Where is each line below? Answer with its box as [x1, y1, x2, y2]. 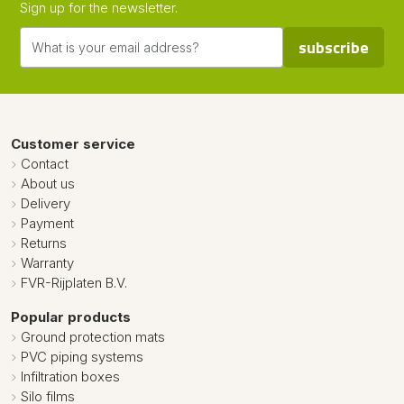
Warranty [21, 254, 74, 271]
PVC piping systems [21, 348, 143, 365]
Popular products [11, 308, 131, 326]
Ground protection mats [21, 328, 165, 345]
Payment [21, 215, 74, 232]
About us [21, 175, 75, 192]
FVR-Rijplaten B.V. [21, 274, 127, 291]
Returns [21, 234, 67, 252]
